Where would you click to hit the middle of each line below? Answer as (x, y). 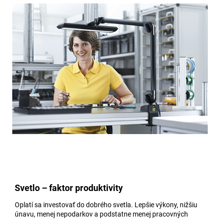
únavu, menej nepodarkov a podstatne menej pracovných (101, 214)
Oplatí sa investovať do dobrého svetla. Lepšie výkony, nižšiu (106, 205)
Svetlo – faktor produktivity (69, 188)
